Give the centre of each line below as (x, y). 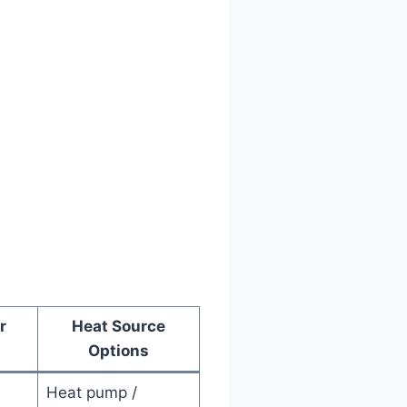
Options (119, 351)
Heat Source (119, 326)
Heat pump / (91, 392)
